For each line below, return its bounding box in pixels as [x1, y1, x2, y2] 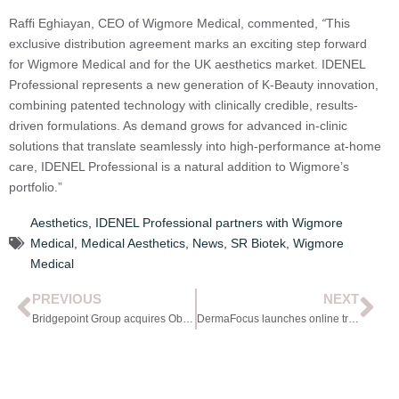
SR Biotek [231, 235, 286, 250]
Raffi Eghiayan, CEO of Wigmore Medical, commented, [9, 15, 322, 30]
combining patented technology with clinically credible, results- [9, 97, 358, 112]
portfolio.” [9, 179, 62, 194]
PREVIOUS [32, 291, 102, 307]
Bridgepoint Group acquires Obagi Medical [183, 313, 194, 326]
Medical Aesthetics [81, 235, 185, 250]
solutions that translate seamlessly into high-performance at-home [9, 138, 381, 153]
